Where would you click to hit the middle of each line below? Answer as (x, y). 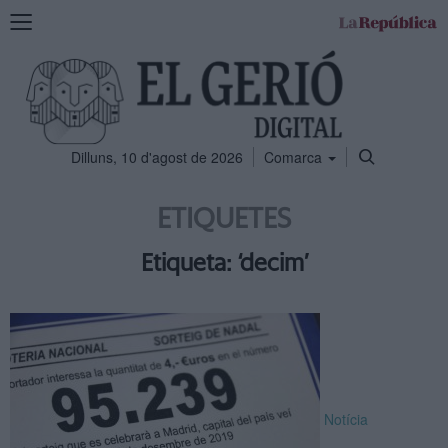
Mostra (31, 19)
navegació (41, 59)
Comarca (295, 157)
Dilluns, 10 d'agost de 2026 (157, 157)
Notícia (346, 418)
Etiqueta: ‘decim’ (224, 264)
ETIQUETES (224, 220)
